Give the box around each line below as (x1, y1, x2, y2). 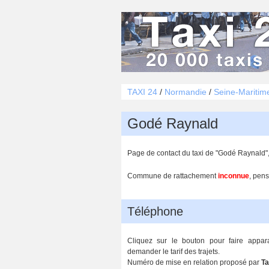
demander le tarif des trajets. (127, 247, 220, 256)
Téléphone (127, 205, 183, 218)
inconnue (218, 172, 249, 180)
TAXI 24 (127, 87, 157, 97)
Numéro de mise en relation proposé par (127, 258, 261, 267)
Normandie (165, 87, 207, 97)
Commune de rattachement (127, 172, 218, 180)
